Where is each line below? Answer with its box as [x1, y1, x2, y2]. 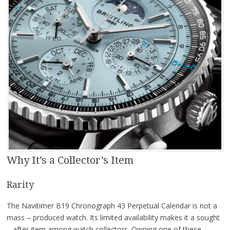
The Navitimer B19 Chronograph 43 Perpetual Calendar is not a [6, 200, 217, 210]
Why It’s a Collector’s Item [6, 154, 133, 166]
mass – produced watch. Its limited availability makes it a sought [6, 212, 220, 222]
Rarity [6, 179, 34, 190]
